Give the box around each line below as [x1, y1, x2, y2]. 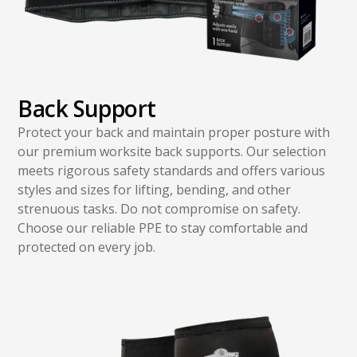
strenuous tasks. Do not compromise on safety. [18, 199, 301, 218]
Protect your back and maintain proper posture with [18, 123, 331, 141]
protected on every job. [18, 237, 156, 256]
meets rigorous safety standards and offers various [18, 161, 326, 179]
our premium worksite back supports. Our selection [18, 142, 327, 160]
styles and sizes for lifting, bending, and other [18, 180, 292, 198]
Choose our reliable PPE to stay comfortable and [18, 218, 308, 237]
